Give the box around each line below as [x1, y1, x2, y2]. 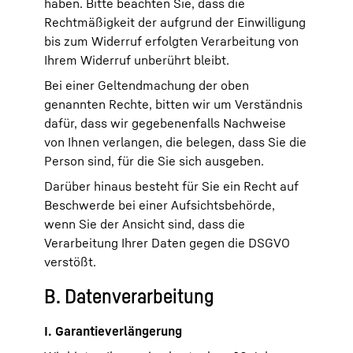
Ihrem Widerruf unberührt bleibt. [44, 52, 229, 68]
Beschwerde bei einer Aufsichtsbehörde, [44, 197, 275, 213]
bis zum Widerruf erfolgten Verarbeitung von [44, 33, 299, 49]
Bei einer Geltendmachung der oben [44, 77, 249, 93]
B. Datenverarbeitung [44, 284, 214, 308]
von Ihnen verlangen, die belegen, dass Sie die [44, 134, 307, 150]
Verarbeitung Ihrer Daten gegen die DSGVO [44, 235, 290, 251]
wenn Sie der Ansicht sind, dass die [44, 216, 245, 232]
